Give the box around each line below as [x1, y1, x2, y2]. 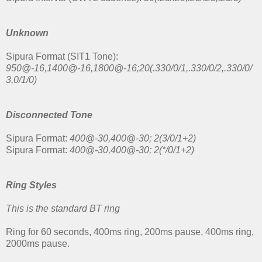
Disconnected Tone [6, 110, 92, 120]
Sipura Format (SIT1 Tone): [6, 51, 118, 62]
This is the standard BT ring [6, 204, 120, 214]
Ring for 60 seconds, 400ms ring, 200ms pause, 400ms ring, [6, 227, 254, 237]
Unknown [6, 28, 49, 39]
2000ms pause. [6, 239, 70, 249]
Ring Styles [6, 180, 57, 191]
